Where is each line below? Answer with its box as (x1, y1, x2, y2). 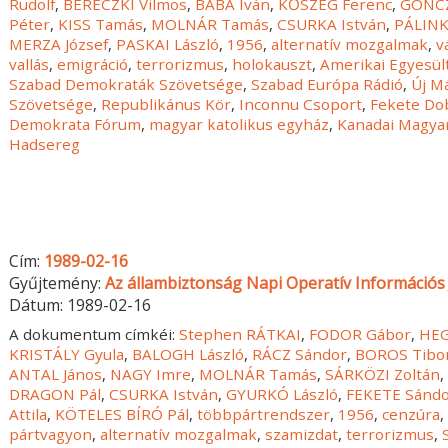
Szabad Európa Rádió (251, 74, 404, 95)
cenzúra (382, 403, 441, 424)
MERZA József (9, 34, 109, 55)
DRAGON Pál (9, 383, 102, 404)
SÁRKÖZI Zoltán (325, 363, 441, 384)
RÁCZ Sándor (252, 343, 348, 364)
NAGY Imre (110, 363, 192, 384)
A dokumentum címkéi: (9, 323, 180, 344)
